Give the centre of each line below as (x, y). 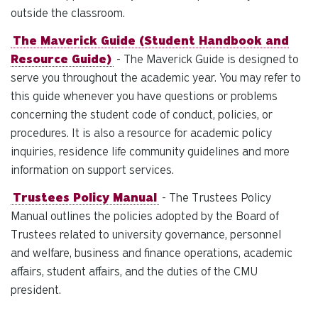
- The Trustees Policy (215, 197)
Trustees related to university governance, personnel (146, 234)
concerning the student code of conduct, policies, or (142, 114)
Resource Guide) (61, 59)
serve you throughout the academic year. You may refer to (156, 77)
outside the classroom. (68, 13)
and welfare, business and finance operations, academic (152, 253)
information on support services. (92, 170)
